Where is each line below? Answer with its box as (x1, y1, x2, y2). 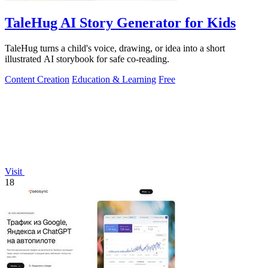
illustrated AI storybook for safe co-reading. (5, 53, 169, 64)
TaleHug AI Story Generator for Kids (5, 14, 236, 31)
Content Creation (5, 74, 69, 84)
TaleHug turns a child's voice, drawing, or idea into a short (5, 42, 225, 53)
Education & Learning (72, 74, 156, 84)
